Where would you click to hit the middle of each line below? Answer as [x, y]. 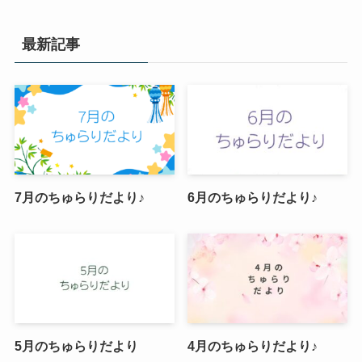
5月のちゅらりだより [76, 346]
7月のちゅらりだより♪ [79, 198]
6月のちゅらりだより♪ [253, 198]
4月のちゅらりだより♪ [253, 346]
